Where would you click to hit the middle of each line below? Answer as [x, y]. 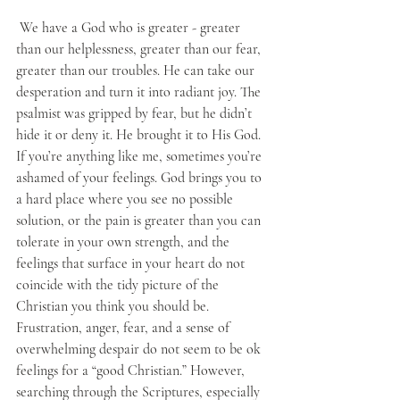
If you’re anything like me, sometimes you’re [141, 156]
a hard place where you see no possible [126, 199]
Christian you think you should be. [114, 306]
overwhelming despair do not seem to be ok [140, 349]
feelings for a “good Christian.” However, [132, 370]
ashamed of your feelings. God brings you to [141, 177]
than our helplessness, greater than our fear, [140, 49]
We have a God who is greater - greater [130, 27]
